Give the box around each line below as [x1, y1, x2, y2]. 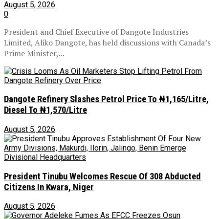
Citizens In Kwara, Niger [4, 181, 94, 193]
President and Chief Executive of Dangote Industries [4, 26, 189, 37]
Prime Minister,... [4, 47, 65, 59]
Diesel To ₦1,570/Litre [4, 105, 87, 116]
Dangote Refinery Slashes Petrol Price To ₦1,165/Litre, [4, 94, 209, 105]
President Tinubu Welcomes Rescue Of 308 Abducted [4, 171, 201, 182]
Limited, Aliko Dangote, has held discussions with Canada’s [4, 37, 211, 48]
